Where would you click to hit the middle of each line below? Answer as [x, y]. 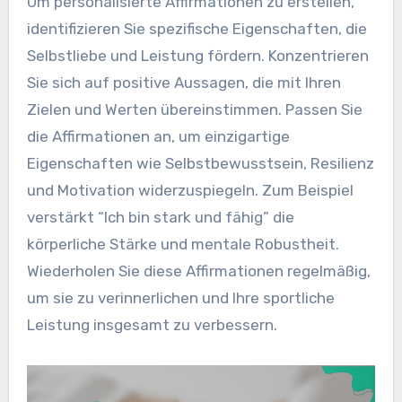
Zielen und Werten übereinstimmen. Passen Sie [194, 109]
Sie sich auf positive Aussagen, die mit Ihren [184, 82]
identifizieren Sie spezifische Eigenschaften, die [197, 28]
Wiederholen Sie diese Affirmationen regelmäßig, [198, 271]
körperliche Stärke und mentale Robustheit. [183, 244]
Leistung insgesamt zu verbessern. [152, 324]
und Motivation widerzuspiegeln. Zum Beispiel [190, 190]
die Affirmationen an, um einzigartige [158, 136]
